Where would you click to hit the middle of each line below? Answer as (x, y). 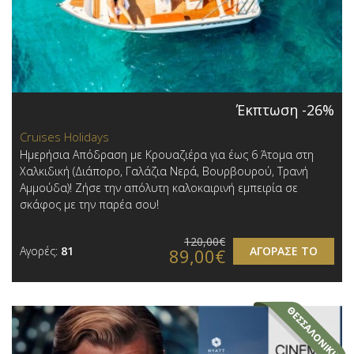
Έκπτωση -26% (285, 109)
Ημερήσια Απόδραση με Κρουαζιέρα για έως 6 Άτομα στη (167, 154)
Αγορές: (40, 250)
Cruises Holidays (64, 136)
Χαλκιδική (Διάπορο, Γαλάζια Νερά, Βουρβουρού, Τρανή (164, 171)
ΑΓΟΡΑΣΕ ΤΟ (284, 250)
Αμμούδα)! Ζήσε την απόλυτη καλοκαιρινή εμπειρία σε (159, 187)
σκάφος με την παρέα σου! (89, 204)
